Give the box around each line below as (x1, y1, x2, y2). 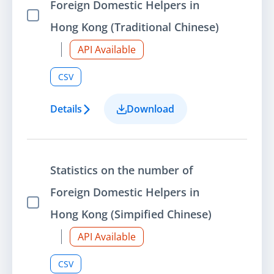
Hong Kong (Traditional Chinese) (50, 19, 219, 34)
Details (50, 102, 82, 116)
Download (127, 102, 174, 116)
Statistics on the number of (50, 162, 193, 177)
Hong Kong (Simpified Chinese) (50, 206, 212, 221)
